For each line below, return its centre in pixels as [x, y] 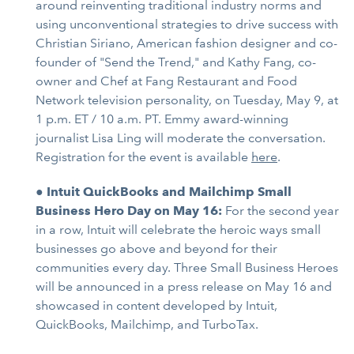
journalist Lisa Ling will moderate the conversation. [181, 137]
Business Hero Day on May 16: [130, 210]
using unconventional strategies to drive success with [187, 24]
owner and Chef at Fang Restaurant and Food [166, 81]
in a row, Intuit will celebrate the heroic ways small [178, 229]
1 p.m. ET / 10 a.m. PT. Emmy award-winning [162, 119]
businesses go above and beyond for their [156, 248]
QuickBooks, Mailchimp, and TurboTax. [147, 324]
